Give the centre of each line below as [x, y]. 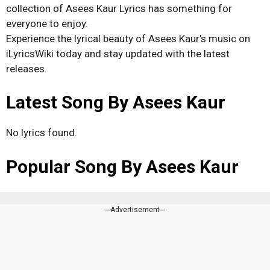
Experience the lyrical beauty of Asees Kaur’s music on [128, 38]
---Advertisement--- [135, 209]
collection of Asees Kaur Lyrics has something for [119, 8]
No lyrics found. [42, 133]
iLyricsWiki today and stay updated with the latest [118, 53]
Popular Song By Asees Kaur [122, 166]
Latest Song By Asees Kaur [116, 102]
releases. [27, 68]
